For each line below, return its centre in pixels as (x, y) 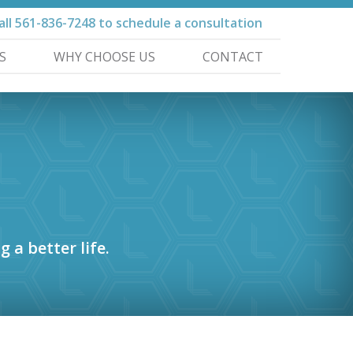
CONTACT (233, 57)
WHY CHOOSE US (104, 57)
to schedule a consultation (179, 23)
